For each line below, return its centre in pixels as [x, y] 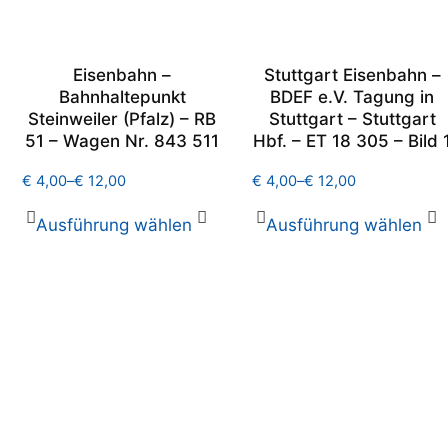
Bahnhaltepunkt [122, 97]
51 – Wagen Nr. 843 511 [122, 141]
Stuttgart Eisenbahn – [352, 75]
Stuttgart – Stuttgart [352, 119]
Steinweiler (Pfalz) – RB [122, 119]
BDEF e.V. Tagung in [352, 97]
